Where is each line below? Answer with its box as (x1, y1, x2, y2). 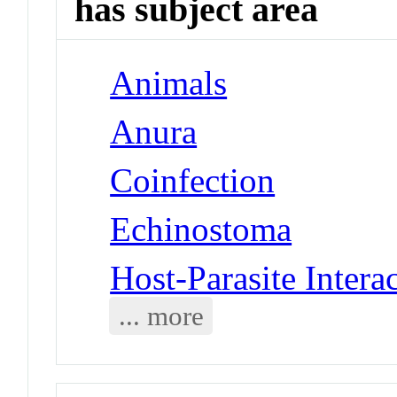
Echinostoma (110, 209, 292, 248)
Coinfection (110, 160, 276, 199)
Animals (110, 63, 228, 102)
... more (118, 300, 204, 331)
